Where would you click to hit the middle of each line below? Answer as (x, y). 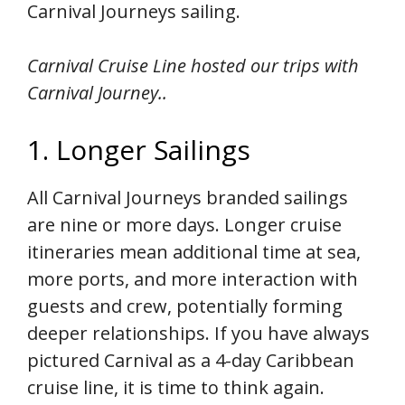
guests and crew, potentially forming (185, 306)
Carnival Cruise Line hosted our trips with (193, 65)
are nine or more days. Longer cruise (184, 224)
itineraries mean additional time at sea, (194, 251)
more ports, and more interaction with (193, 278)
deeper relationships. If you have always (198, 333)
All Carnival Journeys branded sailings (188, 197)
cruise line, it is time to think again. (176, 387)
